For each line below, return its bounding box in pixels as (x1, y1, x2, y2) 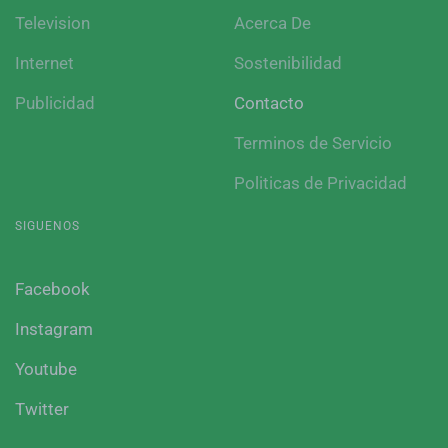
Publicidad (15, 93, 95, 113)
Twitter (15, 399, 69, 419)
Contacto (234, 93, 304, 113)
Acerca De (234, 13, 311, 33)
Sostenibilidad (234, 53, 342, 73)
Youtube (15, 359, 77, 379)
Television (15, 13, 90, 33)
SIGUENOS (15, 219, 80, 233)
